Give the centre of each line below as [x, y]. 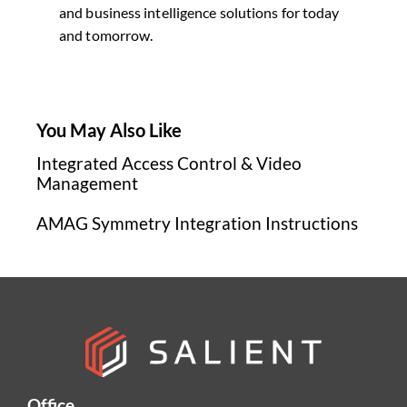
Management [87, 183]
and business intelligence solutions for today [199, 12]
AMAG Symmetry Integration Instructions [197, 223]
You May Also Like [109, 129]
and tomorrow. [106, 35]
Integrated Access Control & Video [169, 163]
